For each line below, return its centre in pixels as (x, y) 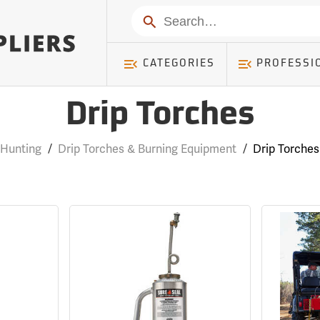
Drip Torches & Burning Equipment (147, 149)
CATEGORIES (179, 64)
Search (158, 20)
